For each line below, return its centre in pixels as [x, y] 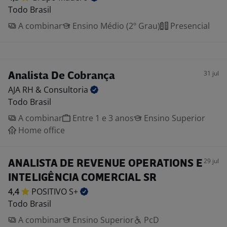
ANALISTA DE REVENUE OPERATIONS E [105, 164]
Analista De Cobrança [62, 76]
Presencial [189, 26]
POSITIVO [50, 192]
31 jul [211, 73]
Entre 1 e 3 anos [102, 118]
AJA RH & [26, 90]
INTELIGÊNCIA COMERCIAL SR [82, 178]
